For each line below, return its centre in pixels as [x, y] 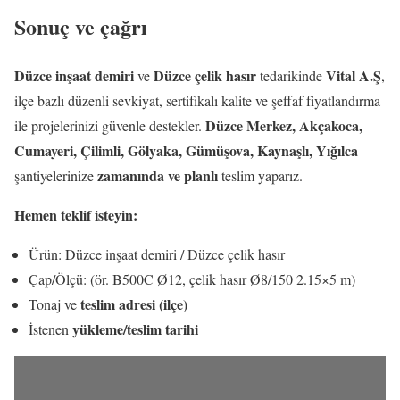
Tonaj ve [54, 304]
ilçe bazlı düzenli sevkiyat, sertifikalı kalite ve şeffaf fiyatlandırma [197, 100]
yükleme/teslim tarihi [135, 329]
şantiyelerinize [56, 175]
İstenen [50, 329]
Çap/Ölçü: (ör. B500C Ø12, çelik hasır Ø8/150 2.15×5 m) [192, 279]
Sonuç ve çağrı [81, 26]
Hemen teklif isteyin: [76, 214]
